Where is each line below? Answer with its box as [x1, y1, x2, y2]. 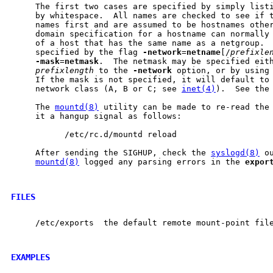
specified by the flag [11, 48, 143, 57]
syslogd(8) [211, 148, 260, 158]
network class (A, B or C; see [11, 84, 182, 94]
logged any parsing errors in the [79, 157, 245, 167]
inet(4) [182, 84, 216, 94]
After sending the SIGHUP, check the [11, 148, 211, 158]
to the [94, 66, 133, 76]
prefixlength [35, 66, 94, 76]
